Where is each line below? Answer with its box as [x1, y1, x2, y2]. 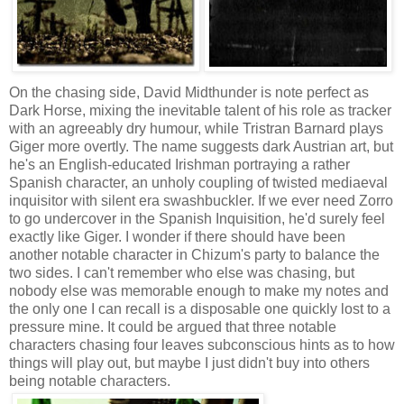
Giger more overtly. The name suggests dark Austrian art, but [9, 139, 393, 155]
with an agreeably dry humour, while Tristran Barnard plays [9, 121, 383, 137]
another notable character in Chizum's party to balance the [9, 247, 380, 263]
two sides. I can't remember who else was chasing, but [9, 265, 354, 281]
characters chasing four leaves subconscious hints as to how [9, 337, 395, 353]
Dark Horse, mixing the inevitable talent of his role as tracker [9, 103, 391, 119]
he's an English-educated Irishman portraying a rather [9, 157, 350, 173]
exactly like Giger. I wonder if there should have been [9, 229, 345, 245]
